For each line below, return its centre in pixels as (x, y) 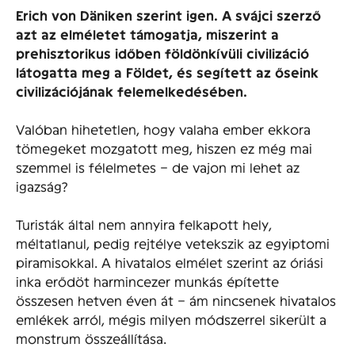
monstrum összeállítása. (91, 338)
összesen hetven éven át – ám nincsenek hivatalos (176, 300)
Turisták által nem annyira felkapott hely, (144, 224)
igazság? (42, 186)
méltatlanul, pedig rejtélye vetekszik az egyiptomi (173, 243)
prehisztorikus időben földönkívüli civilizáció (162, 53)
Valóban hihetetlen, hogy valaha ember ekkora (163, 129)
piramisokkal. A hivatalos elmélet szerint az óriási (170, 262)
